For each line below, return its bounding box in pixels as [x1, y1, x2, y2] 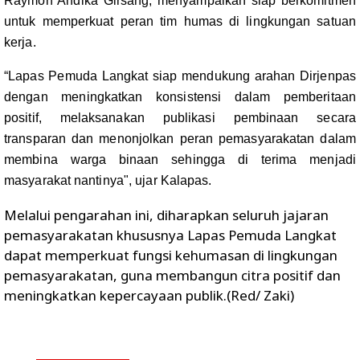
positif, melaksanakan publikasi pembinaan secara [4, 111, 356, 125]
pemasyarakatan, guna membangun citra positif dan [4, 266, 341, 284]
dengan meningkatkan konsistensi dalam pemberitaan [4, 90, 356, 104]
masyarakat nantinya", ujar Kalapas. [4, 174, 212, 187]
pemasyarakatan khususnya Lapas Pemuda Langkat [4, 226, 337, 244]
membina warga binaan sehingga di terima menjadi [4, 153, 356, 166]
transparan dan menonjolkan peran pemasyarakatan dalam [4, 132, 356, 145]
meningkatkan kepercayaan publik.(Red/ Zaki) [4, 286, 294, 305]
